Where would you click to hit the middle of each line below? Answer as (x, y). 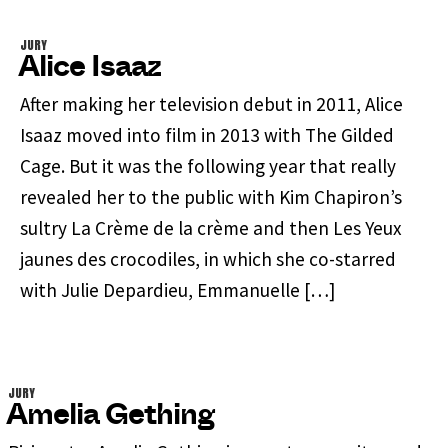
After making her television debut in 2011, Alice (211, 103)
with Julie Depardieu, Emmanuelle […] (177, 289)
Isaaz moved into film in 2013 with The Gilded (207, 134)
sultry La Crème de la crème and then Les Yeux (211, 227)
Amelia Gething (110, 414)
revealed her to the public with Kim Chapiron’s (211, 196)
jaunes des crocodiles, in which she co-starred (208, 258)
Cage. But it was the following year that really (208, 165)
